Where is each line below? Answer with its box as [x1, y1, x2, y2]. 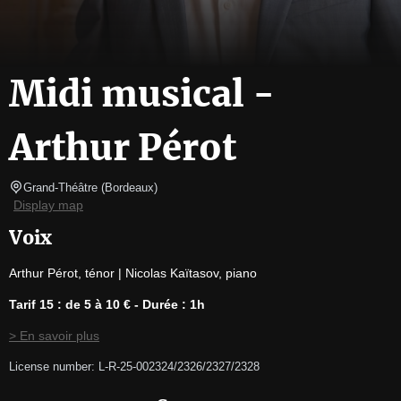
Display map [13, 198, 83, 212]
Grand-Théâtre [23, 181, 98, 194]
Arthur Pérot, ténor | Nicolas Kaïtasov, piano [9, 266, 257, 280]
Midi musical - [9, 72, 275, 116]
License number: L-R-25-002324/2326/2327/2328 [9, 360, 260, 373]
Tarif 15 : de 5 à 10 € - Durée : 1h [9, 297, 205, 311]
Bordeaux [105, 181, 154, 194]
